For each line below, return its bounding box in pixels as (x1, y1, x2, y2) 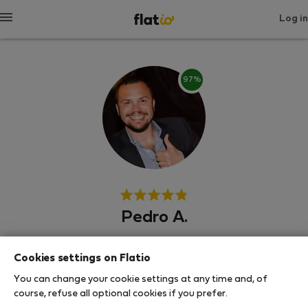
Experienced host (21, 265, 102, 274)
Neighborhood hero (21, 246, 113, 255)
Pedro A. (120, 210, 188, 225)
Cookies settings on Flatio (14, 253, 151, 263)
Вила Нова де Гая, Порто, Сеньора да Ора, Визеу (27, 294, 280, 303)
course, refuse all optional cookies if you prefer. (14, 289, 228, 298)
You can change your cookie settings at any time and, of (14, 274, 267, 284)
